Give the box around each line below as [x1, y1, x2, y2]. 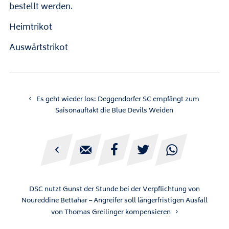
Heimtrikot [9, 20, 52, 35]
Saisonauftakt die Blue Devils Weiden [55, 105, 174, 117]
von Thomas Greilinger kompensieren [51, 207, 171, 218]
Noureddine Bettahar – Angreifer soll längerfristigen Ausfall [21, 195, 208, 207]
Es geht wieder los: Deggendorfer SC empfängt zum [36, 94, 200, 105]
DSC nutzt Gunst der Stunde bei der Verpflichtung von [29, 184, 200, 195]
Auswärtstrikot [9, 40, 68, 55]
